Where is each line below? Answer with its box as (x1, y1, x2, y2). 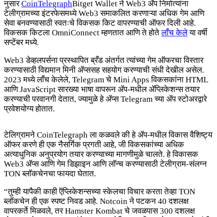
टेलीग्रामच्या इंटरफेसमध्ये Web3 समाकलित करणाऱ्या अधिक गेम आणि (4, 9, 204, 18)
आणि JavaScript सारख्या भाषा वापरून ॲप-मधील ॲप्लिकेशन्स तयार (4, 85, 200, 94)
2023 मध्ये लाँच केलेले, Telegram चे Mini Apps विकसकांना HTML (4, 75, 208, 85)
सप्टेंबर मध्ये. (4, 38, 39, 47)
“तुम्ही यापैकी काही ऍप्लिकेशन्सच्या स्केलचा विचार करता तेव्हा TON (4, 187, 195, 197)
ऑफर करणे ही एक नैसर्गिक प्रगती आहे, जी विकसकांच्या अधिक (4, 140, 184, 150)
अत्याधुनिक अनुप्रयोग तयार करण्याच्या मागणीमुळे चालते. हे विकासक (4, 150, 198, 159)
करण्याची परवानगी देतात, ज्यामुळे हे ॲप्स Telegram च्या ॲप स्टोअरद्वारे (4, 94, 207, 104)
